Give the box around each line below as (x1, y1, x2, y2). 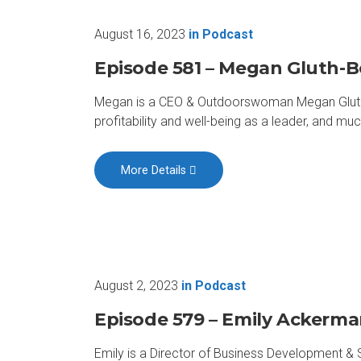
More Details (121, 163, 190, 177)
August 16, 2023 (94, 27, 185, 43)
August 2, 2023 (94, 278, 178, 294)
